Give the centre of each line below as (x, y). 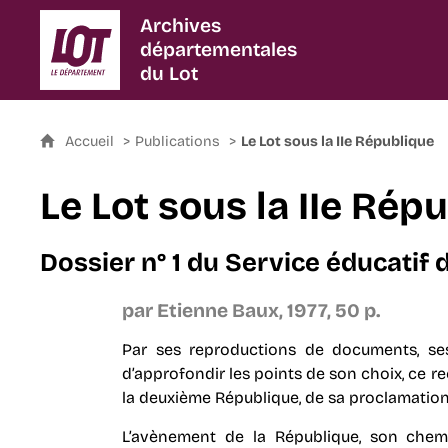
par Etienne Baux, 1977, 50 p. (250, 310)
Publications (178, 141)
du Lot (169, 73)
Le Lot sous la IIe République (338, 141)
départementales (219, 49)
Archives (181, 25)
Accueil (92, 141)
